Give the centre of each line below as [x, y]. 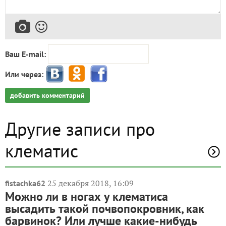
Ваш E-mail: [25, 54]
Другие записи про [80, 129]
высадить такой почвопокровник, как [105, 209]
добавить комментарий [47, 96]
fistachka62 [25, 183]
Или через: [24, 74]
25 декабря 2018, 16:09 [91, 183]
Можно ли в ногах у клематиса [87, 197]
